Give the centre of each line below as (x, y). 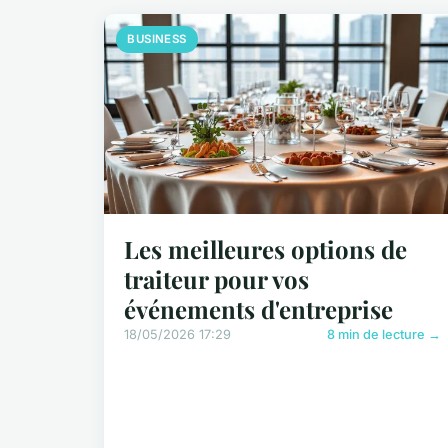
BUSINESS (157, 39)
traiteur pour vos (216, 279)
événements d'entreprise (258, 309)
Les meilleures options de (265, 249)
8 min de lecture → (384, 335)
